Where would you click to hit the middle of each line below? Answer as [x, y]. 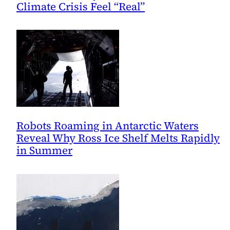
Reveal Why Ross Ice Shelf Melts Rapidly [118, 138]
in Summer [44, 150]
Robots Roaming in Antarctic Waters [108, 126]
